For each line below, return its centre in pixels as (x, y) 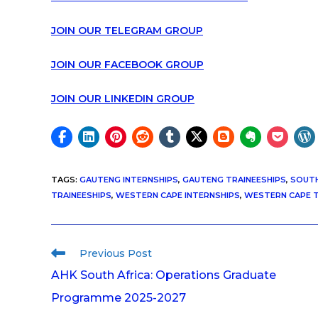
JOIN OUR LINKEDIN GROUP (123, 98)
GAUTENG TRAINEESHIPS (234, 179)
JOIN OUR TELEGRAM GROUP (127, 30)
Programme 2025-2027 (119, 297)
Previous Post (116, 253)
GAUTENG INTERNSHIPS (129, 179)
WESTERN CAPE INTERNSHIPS (178, 195)
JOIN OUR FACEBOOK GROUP (127, 64)
